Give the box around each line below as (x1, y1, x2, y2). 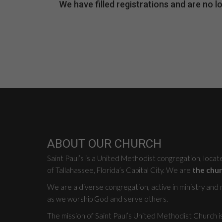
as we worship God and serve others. (47, 194, 168, 203)
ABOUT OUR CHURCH (47, 136, 162, 151)
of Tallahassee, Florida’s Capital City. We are (47, 165, 192, 174)
